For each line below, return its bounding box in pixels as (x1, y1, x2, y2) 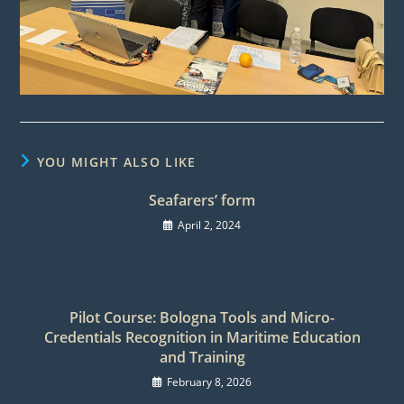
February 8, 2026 (167, 373, 252, 390)
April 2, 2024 (178, 216, 241, 233)
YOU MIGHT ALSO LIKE (36, 152, 197, 170)
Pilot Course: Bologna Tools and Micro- (69, 307, 335, 327)
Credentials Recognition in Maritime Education (43, 326, 361, 347)
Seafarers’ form (149, 189, 255, 210)
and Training (159, 346, 245, 367)
